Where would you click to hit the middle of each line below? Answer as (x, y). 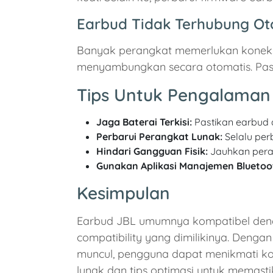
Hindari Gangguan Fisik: (152, 151)
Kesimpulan (123, 193)
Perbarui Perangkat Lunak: (159, 137)
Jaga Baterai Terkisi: (144, 122)
